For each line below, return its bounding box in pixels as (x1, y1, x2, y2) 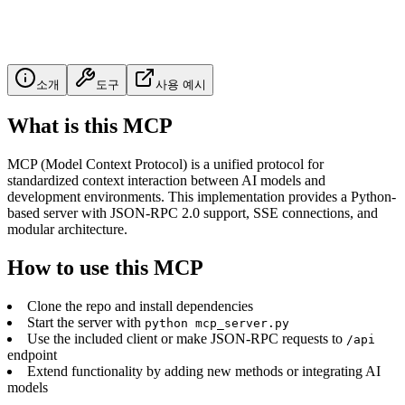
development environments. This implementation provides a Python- (7, 188, 396, 204)
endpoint (7, 346, 57, 363)
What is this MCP (7, 113, 173, 137)
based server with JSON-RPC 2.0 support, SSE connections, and (7, 204, 378, 221)
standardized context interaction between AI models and (7, 172, 325, 188)
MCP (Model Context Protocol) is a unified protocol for (7, 155, 324, 172)
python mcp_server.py (145, 316, 289, 330)
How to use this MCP (7, 255, 203, 279)
